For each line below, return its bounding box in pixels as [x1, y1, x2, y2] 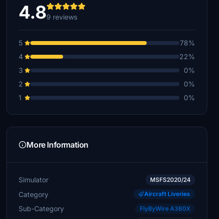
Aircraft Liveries [144, 190, 190, 197]
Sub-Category [19, 204, 65, 213]
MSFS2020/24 [150, 176, 191, 183]
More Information [26, 140, 88, 150]
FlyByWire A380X [139, 205, 190, 212]
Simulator [19, 175, 49, 184]
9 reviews [46, 13, 78, 21]
